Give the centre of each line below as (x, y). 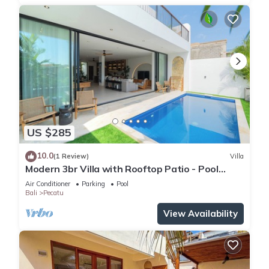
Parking (93, 183)
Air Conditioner (48, 183)
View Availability (201, 213)
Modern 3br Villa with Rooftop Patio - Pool (122, 168)
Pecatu (53, 192)
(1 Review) (71, 156)
